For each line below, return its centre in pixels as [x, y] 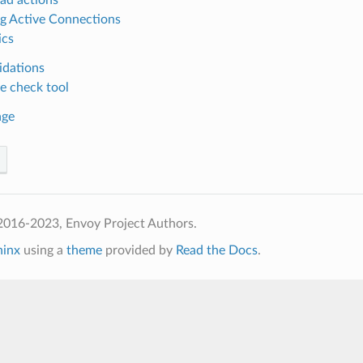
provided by [139, 250]
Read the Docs [216, 250]
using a [43, 250]
